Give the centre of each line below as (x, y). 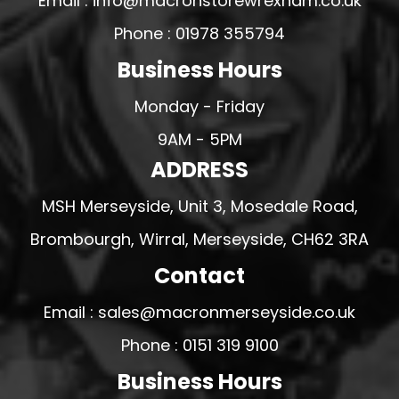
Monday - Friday (199, 106)
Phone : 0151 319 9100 (199, 345)
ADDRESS (199, 170)
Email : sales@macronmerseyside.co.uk (199, 312)
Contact (199, 276)
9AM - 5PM (199, 139)
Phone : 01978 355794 (199, 33)
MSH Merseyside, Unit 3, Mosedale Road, (199, 206)
